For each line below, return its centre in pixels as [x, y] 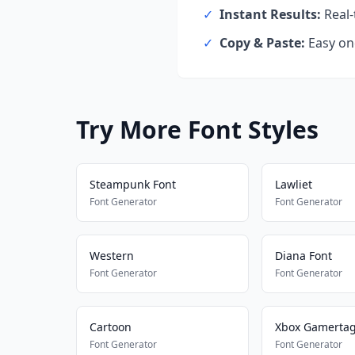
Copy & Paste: [262, 43]
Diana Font [303, 256]
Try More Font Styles [197, 130]
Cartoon [111, 327]
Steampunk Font [133, 184]
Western [112, 256]
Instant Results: [270, 14]
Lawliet [293, 184]
